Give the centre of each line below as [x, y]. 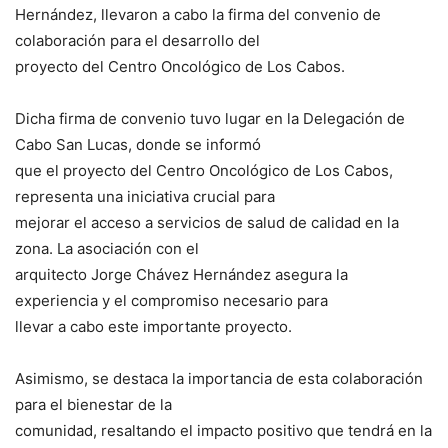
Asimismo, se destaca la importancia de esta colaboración [219, 379]
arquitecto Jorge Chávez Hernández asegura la [181, 275]
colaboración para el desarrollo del [137, 41]
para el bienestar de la [93, 405]
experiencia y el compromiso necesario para [171, 301]
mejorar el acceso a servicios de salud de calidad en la [207, 223]
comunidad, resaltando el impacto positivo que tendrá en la [223, 431]
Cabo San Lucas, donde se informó [138, 145]
